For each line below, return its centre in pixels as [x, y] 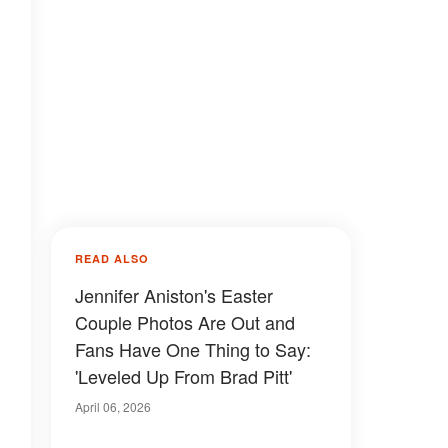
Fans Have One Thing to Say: [193, 349]
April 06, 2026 [113, 406]
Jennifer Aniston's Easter [174, 295]
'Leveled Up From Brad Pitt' [183, 376]
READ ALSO [112, 258]
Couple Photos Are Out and [185, 322]
